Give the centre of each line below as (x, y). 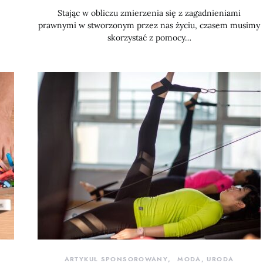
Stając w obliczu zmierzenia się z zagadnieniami (149, 13)
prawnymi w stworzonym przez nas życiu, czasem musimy (149, 25)
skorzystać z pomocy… (149, 38)
